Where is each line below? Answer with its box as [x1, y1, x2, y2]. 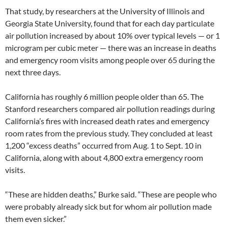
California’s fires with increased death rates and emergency [5, 116, 209, 126]
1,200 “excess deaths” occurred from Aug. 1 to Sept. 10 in [5, 140, 202, 151]
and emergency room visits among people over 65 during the [5, 55, 215, 65]
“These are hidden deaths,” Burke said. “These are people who [5, 189, 217, 199]
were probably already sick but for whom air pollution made [5, 202, 212, 212]
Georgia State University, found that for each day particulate [5, 18, 214, 28]
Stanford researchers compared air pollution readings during [5, 104, 215, 114]
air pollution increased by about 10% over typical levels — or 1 [5, 31, 220, 41]
